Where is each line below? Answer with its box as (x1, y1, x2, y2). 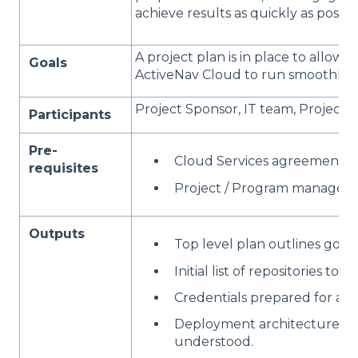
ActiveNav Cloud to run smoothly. (135, 67, 350, 83)
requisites (29, 161, 99, 177)
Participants (29, 107, 112, 123)
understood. (174, 333, 253, 349)
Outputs (29, 226, 86, 242)
